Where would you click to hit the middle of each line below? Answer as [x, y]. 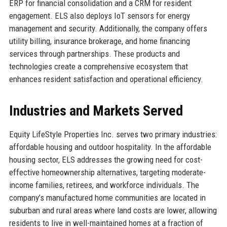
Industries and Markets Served [96, 110]
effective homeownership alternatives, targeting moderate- [107, 172]
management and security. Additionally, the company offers [108, 28]
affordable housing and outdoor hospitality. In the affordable [110, 147]
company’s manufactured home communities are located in [107, 197]
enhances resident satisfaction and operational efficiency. [106, 79]
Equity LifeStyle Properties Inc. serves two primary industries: [113, 134]
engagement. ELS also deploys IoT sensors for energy [99, 15]
